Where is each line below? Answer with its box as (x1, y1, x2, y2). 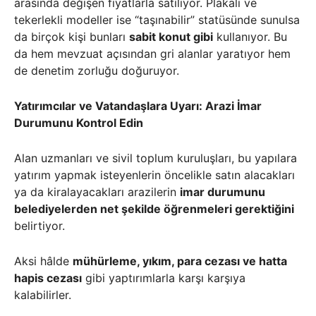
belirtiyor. (14, 219, 65, 233)
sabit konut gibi (129, 30, 213, 44)
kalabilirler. (14, 288, 71, 303)
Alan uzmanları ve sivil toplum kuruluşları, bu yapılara (14, 151, 297, 166)
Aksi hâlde (14, 254, 73, 269)
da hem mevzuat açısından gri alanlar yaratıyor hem (14, 47, 291, 61)
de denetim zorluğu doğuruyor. (14, 63, 179, 78)
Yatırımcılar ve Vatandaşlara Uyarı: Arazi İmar (14, 99, 262, 114)
